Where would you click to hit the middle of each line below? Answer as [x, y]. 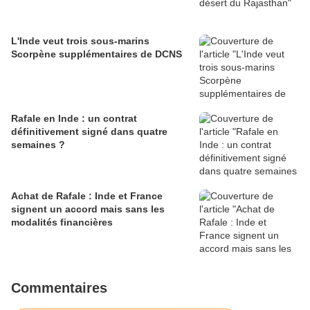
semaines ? [38, 145]
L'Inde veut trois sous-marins [80, 41]
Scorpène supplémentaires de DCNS [97, 54]
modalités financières [62, 222]
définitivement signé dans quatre [89, 132]
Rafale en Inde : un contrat [74, 119]
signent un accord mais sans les [88, 209]
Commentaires [59, 288]
